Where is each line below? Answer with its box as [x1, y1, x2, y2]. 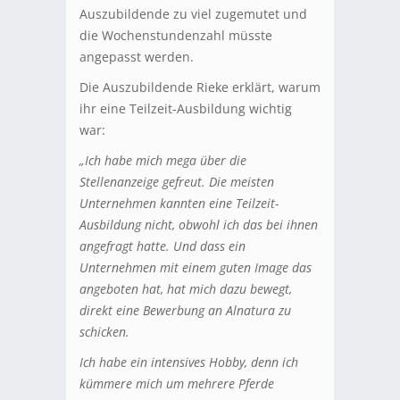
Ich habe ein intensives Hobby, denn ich [79, 353, 298, 371]
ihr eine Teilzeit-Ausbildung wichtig [79, 99, 292, 117]
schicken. [79, 322, 129, 340]
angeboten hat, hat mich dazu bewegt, [79, 279, 292, 297]
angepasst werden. [79, 47, 194, 65]
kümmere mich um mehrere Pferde [79, 374, 274, 392]
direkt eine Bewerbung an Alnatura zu [79, 301, 291, 319]
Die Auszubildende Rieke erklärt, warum [79, 78, 321, 96]
